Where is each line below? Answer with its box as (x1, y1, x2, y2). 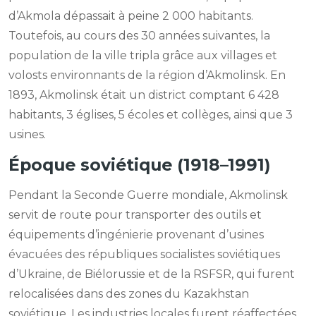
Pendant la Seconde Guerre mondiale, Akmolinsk (8, 188, 288, 202)
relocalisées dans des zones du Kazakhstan (8, 287, 249, 301)
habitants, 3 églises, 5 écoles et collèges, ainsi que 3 (8, 108, 293, 122)
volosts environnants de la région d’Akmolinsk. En (8, 68, 286, 83)
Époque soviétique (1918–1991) (8, 154, 270, 176)
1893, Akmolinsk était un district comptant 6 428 (8, 88, 279, 102)
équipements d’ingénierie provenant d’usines (8, 228, 264, 242)
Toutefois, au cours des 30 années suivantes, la (8, 29, 270, 43)
